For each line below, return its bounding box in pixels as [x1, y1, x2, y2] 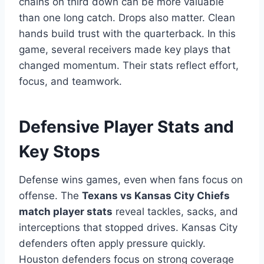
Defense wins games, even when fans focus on [19, 174, 243, 186]
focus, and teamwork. [19, 75, 122, 88]
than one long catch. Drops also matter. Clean [19, 12, 235, 24]
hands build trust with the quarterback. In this [19, 28, 236, 40]
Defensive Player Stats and [19, 117, 234, 137]
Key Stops [19, 141, 100, 162]
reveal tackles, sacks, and [113, 206, 238, 218]
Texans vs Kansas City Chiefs [82, 190, 230, 202]
